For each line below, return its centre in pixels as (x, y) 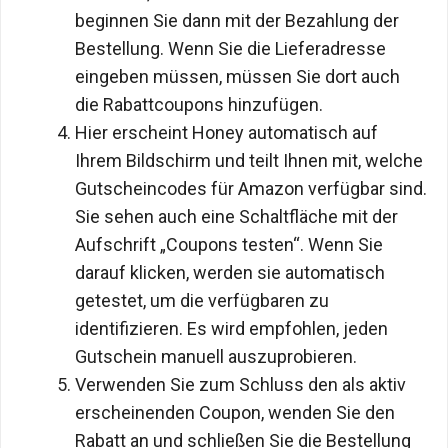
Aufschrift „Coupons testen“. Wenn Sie (229, 245)
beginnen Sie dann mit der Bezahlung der (237, 21)
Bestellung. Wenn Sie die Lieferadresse (230, 49)
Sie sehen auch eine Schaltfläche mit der (236, 217)
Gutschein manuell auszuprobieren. (216, 357)
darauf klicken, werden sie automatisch (230, 273)
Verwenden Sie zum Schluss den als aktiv (240, 385)
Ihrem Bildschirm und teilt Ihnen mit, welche (249, 161)
